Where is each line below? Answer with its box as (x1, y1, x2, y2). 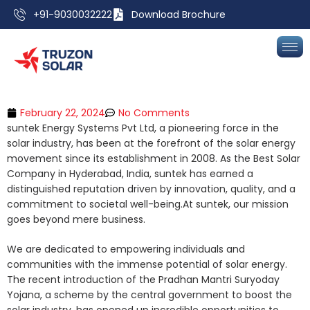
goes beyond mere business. (7, 212, 148, 226)
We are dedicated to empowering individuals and (7, 242, 245, 256)
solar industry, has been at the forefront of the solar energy (7, 136, 295, 150)
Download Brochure (131, 8, 226, 21)
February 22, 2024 (20, 106, 105, 120)
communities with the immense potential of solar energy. (7, 257, 287, 271)
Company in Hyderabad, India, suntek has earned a (7, 167, 253, 181)
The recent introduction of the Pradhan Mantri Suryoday (7, 273, 280, 286)
